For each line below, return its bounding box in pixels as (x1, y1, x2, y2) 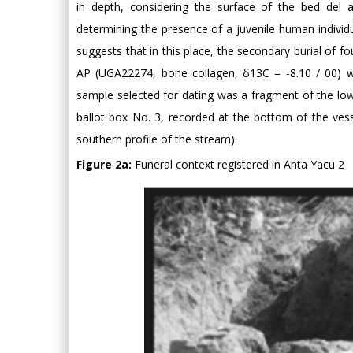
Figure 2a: (76, 157, 132, 173)
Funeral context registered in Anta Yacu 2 (132, 157, 344, 173)
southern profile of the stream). (76, 132, 237, 147)
